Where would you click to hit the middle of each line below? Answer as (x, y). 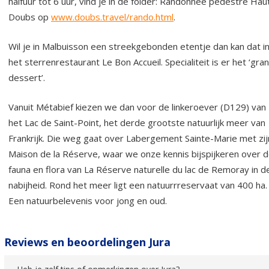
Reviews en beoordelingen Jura (87, 242)
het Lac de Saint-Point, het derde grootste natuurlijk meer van (137, 122)
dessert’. (27, 77)
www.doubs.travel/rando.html (112, 17)
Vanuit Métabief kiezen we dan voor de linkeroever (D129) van (137, 107)
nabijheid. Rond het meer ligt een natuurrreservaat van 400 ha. (138, 185)
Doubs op (30, 17)
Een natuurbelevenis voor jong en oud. (88, 200)
